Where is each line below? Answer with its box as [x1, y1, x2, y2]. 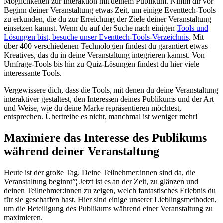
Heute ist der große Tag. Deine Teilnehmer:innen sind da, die [4, 168, 195, 177]
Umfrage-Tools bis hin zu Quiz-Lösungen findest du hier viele [4, 60, 199, 69]
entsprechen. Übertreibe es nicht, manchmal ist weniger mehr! [4, 112, 198, 121]
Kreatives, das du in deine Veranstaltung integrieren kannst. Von [4, 51, 205, 60]
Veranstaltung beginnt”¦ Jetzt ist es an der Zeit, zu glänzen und [4, 177, 198, 186]
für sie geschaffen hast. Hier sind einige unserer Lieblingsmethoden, [4, 195, 217, 204]
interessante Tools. [4, 69, 62, 78]
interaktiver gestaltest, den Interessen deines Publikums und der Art [4, 95, 214, 104]
